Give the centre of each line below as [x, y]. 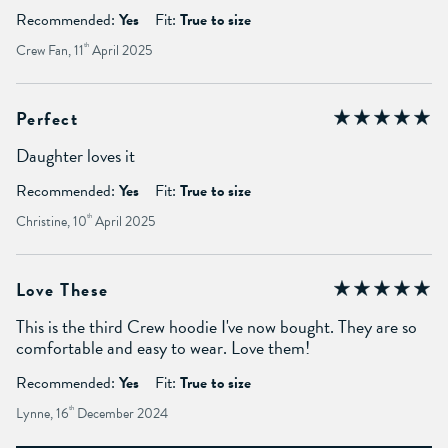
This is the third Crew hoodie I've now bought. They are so [216, 326]
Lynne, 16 [42, 413]
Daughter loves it [75, 155]
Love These [62, 289]
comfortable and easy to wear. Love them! [163, 347]
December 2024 [121, 413]
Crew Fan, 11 [50, 50]
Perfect [47, 118]
